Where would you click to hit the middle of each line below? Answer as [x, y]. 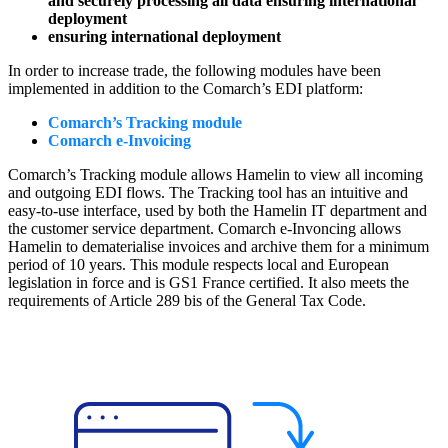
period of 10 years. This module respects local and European [198, 265]
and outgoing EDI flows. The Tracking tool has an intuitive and [208, 193]
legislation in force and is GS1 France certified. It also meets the [208, 283]
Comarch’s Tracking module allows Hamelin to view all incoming [215, 175]
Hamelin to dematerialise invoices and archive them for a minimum [218, 247]
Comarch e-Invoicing [119, 141]
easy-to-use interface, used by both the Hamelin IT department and [217, 211]
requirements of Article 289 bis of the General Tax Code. [187, 301]
